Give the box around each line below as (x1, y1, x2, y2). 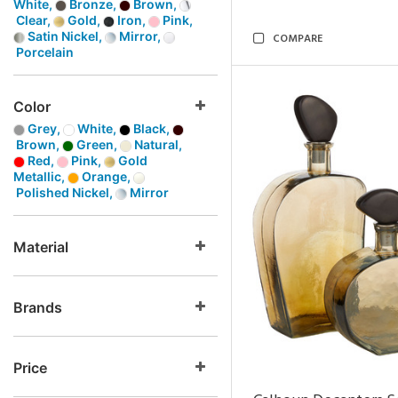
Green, (74, 137, 120, 152)
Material (13, 238, 68, 256)
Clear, (13, 12, 53, 28)
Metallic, (13, 169, 68, 184)
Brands (13, 298, 62, 316)
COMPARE (273, 30, 322, 48)
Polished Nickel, (13, 185, 115, 200)
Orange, (79, 169, 133, 184)
